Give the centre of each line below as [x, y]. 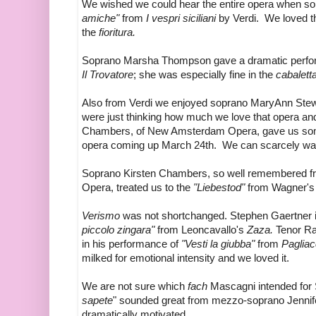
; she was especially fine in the [205, 75]
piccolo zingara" [118, 230]
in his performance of [130, 244]
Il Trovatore [108, 75]
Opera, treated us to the [138, 188]
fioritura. [117, 33]
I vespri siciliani [180, 19]
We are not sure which [135, 287]
